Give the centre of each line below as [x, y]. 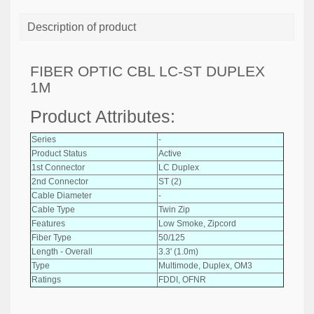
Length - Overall [62, 251]
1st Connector [58, 167]
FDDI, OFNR [182, 279]
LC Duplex [179, 167]
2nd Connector [60, 181]
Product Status [59, 153]
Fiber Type [52, 237]
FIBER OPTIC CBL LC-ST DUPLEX [148, 71]
